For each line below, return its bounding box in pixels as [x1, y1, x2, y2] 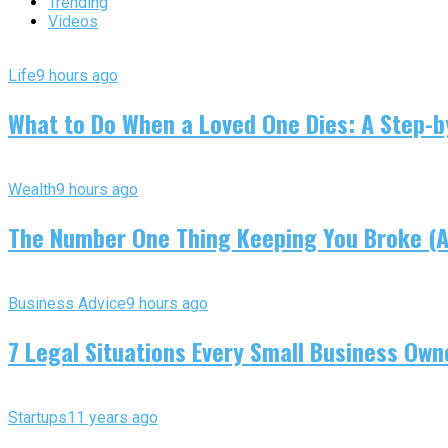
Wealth [8, 179, 56, 199]
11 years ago [67, 407, 158, 427]
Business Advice [8, 293, 126, 313]
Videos [48, 12, 98, 32]
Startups [8, 407, 67, 427]
